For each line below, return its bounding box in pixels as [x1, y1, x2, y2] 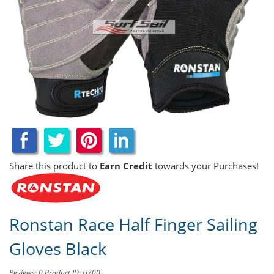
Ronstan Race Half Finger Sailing [9, 213, 257, 236]
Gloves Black [9, 237, 106, 261]
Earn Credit [100, 160, 152, 172]
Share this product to [9, 160, 100, 172]
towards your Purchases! [152, 160, 259, 172]
